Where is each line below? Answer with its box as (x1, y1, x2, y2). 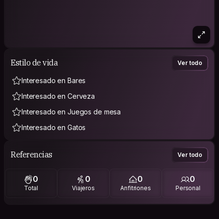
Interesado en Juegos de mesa (22, 107, 121, 116)
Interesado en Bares (22, 76, 86, 85)
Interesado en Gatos (22, 123, 86, 131)
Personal (175, 184, 200, 192)
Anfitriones (120, 184, 151, 192)
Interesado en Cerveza (22, 91, 95, 100)
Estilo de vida (11, 58, 58, 68)
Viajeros (71, 184, 95, 192)
